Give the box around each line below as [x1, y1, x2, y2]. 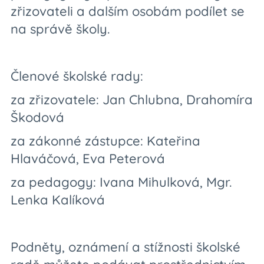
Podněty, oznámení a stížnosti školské [11, 239, 240, 255]
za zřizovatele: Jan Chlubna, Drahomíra [11, 91, 253, 108]
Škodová [11, 109, 68, 126]
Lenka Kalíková [11, 192, 105, 208]
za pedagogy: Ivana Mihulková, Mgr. [11, 174, 232, 190]
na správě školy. [11, 21, 110, 37]
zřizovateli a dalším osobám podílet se [11, 3, 245, 19]
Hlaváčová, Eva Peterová [11, 150, 165, 167]
